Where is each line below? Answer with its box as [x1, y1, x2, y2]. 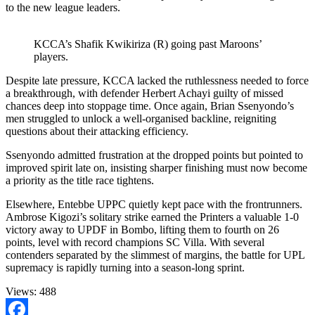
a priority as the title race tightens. [6, 174, 154, 186]
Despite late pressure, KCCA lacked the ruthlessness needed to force [6, 74, 309, 86]
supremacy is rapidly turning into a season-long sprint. [6, 261, 245, 274]
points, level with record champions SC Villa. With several [6, 236, 264, 248]
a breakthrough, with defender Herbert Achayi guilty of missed [6, 86, 283, 99]
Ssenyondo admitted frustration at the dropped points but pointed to [6, 148, 303, 161]
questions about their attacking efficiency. [6, 124, 188, 137]
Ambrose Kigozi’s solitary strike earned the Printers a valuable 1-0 [6, 210, 299, 223]
